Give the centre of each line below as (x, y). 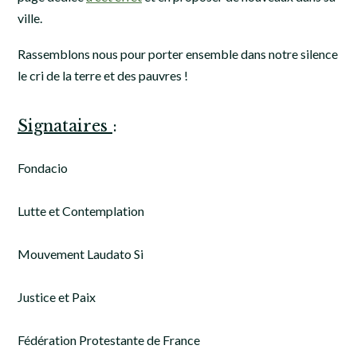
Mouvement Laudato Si (80, 254)
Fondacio (43, 168)
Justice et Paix (57, 297)
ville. (30, 18)
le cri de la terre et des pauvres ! (104, 75)
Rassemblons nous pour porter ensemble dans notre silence (178, 53)
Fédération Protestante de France (109, 340)
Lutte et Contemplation (81, 211)
